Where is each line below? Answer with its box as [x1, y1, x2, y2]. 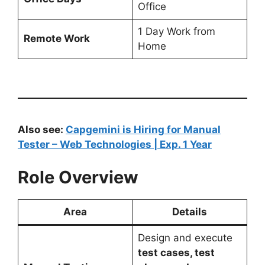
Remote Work [23, 32, 90, 44]
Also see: [18, 124, 66, 135]
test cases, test [137, 246, 215, 258]
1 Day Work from [137, 25, 215, 37]
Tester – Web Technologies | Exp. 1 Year [18, 138, 212, 150]
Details [172, 205, 207, 218]
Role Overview [18, 166, 138, 188]
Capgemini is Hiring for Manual [66, 124, 221, 135]
